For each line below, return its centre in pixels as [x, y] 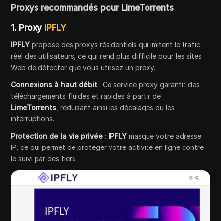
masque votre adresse [164, 136]
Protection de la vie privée [57, 136]
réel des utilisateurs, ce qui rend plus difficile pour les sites [107, 56]
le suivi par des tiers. [44, 159]
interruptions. [33, 119]
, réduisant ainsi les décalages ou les [116, 108]
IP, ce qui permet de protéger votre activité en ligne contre [108, 147]
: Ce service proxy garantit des [149, 85]
